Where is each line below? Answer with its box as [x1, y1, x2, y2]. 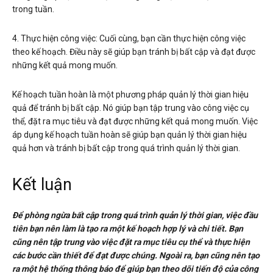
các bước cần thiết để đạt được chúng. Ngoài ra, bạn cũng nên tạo [12, 250, 260, 261]
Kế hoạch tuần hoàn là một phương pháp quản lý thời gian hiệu [12, 90, 249, 100]
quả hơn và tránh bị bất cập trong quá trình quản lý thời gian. [12, 143, 240, 154]
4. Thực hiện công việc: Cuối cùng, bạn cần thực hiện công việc [12, 34, 246, 44]
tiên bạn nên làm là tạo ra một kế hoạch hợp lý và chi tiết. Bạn [12, 224, 243, 234]
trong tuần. [12, 4, 54, 15]
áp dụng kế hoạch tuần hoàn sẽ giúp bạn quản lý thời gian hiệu [12, 130, 247, 140]
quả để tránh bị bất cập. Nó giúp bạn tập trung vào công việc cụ [12, 103, 249, 113]
